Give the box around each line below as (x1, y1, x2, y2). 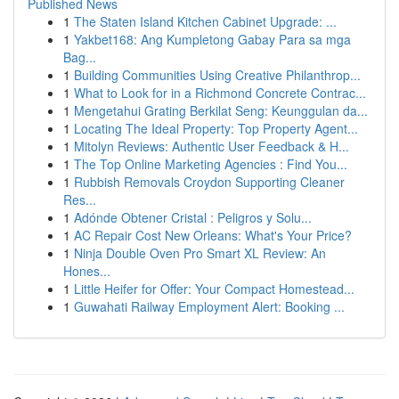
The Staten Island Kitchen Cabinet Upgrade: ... (74, 12, 337, 30)
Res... (63, 191, 96, 208)
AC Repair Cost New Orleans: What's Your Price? (74, 226, 352, 244)
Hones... (63, 262, 110, 280)
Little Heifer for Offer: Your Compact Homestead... (74, 280, 354, 297)
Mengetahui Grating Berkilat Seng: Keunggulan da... (74, 102, 368, 119)
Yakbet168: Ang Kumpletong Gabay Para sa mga (74, 30, 351, 48)
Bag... (63, 48, 96, 66)
